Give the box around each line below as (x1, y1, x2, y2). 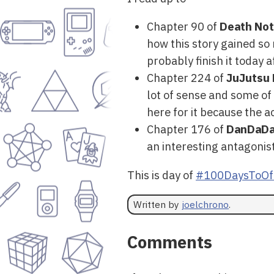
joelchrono (182, 198, 229, 211)
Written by (133, 198, 182, 211)
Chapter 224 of (147, 70, 226, 86)
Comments (127, 231, 212, 254)
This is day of (127, 167, 196, 182)
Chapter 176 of (147, 122, 226, 137)
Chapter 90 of (147, 19, 220, 34)
